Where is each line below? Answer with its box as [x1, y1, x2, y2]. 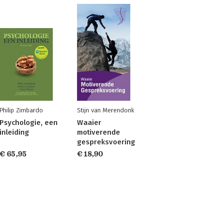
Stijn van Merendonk [77, 107, 134, 114]
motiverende [77, 128, 120, 137]
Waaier [77, 118, 101, 127]
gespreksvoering [77, 138, 135, 146]
